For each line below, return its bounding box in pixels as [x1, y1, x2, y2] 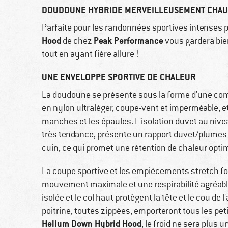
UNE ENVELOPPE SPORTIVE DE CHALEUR [42, 71, 196, 83]
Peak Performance [94, 35, 163, 47]
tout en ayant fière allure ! [42, 48, 139, 60]
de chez [61, 35, 94, 47]
